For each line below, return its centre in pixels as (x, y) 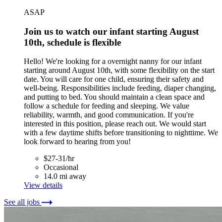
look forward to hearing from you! (77, 142)
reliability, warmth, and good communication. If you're (109, 115)
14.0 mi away (65, 176)
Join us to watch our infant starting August (111, 31)
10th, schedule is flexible (72, 42)
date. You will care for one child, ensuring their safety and (114, 79)
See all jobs (23, 202)
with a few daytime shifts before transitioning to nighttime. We (121, 133)
